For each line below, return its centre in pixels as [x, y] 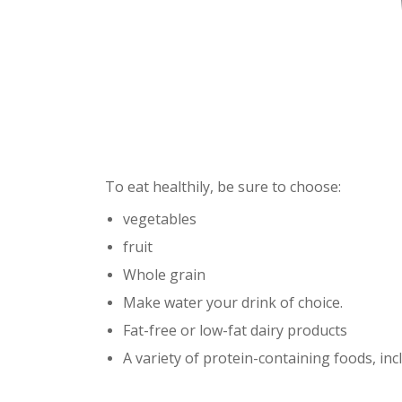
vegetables [160, 219]
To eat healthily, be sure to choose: [223, 187]
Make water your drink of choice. [233, 303]
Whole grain [164, 275]
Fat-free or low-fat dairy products [235, 331]
